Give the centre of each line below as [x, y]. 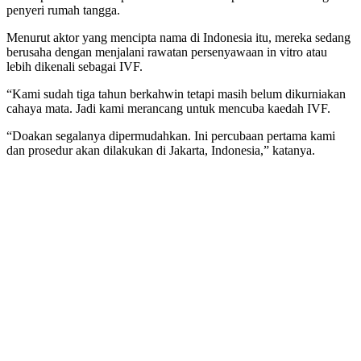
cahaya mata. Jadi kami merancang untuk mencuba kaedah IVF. [168, 109]
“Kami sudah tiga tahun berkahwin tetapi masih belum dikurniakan [176, 94]
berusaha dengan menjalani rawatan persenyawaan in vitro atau [167, 52]
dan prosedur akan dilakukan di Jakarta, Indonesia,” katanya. [161, 151]
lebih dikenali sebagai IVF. [75, 67]
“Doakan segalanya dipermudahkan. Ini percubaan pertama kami [171, 136]
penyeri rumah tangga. [63, 10]
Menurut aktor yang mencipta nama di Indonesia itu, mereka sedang [178, 38]
